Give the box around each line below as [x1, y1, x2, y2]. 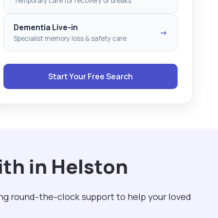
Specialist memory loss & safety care [14, 34, 127, 43]
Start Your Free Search [48, 71, 133, 82]
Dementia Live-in [14, 21, 78, 33]
